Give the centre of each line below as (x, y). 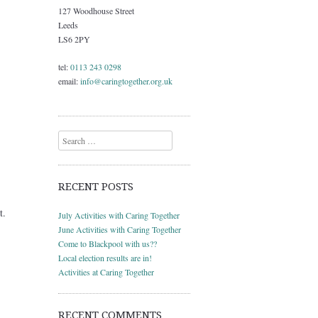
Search (70, 137)
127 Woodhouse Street (96, 11)
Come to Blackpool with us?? (108, 243)
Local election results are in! (105, 257)
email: (69, 81)
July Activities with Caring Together (119, 215)
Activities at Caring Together (106, 272)
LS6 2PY (74, 39)
